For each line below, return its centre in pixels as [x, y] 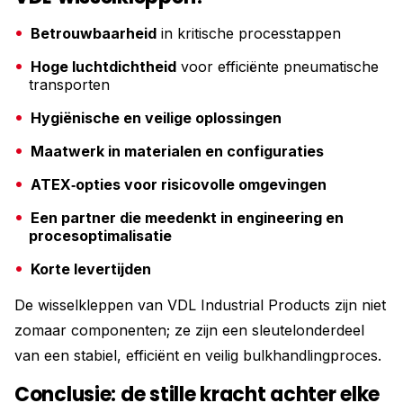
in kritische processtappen [249, 33]
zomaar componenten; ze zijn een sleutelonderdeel [189, 330]
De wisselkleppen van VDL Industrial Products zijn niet [200, 305]
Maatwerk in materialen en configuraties [177, 151]
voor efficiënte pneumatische [278, 67]
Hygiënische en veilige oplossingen [156, 118]
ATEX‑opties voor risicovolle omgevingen [179, 184]
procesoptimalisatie [100, 236]
